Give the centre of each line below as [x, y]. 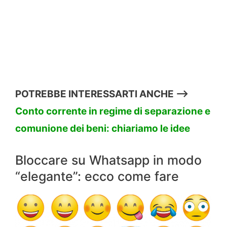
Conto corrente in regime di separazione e [113, 111]
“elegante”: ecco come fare [97, 176]
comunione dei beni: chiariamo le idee [103, 129]
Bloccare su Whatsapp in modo [108, 160]
